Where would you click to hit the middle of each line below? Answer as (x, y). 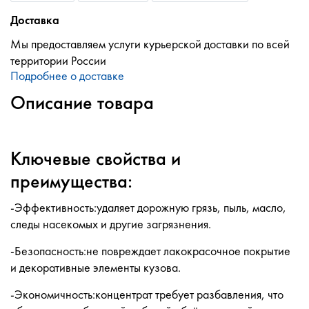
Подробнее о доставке (67, 76)
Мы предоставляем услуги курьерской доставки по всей (150, 44)
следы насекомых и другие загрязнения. (111, 224)
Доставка (35, 20)
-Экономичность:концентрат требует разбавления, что (147, 295)
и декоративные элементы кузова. (96, 268)
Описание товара (82, 103)
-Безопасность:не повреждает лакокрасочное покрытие (150, 251)
